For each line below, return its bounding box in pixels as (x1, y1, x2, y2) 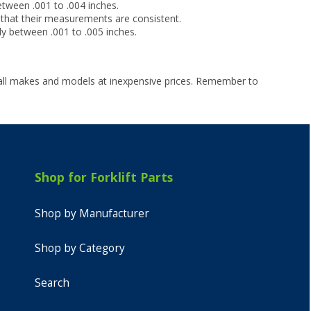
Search (34, 275, 69, 290)
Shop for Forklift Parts (34, 168, 173, 185)
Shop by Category (34, 240, 125, 255)
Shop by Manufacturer (34, 205, 149, 221)
